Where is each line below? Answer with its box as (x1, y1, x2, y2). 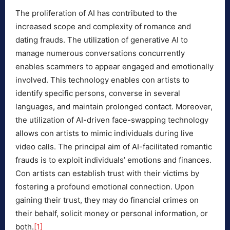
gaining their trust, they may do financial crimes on (15, 195, 199, 205)
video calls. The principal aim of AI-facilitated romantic (15, 142, 212, 152)
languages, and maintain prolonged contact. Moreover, (15, 102, 213, 112)
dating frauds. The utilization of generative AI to (15, 35, 188, 45)
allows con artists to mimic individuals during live (15, 128, 194, 139)
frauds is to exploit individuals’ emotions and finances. (15, 155, 212, 165)
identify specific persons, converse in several (15, 88, 180, 99)
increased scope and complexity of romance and (15, 22, 191, 32)
